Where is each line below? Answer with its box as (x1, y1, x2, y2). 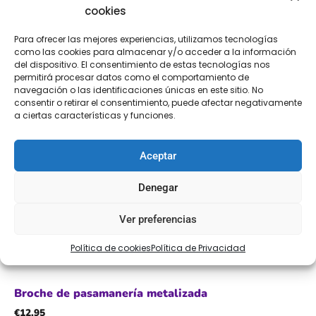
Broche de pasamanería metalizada (14, 285, 207, 301)
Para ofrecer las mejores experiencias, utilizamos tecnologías (14, 33, 278, 45)
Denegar (138, 181, 178, 194)
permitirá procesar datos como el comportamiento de (14, 71, 249, 83)
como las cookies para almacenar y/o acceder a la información (14, 46, 296, 58)
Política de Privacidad (151, 242, 245, 254)
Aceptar (140, 149, 176, 162)
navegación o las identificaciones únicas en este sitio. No (14, 84, 263, 96)
